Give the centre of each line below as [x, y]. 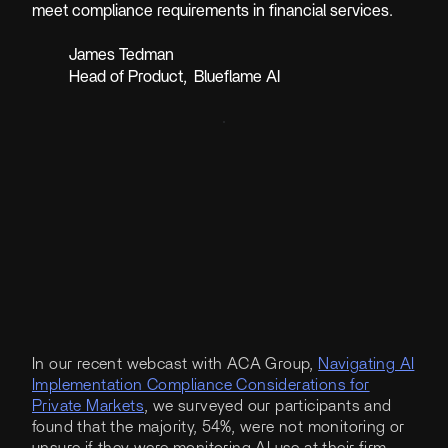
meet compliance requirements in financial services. [212, 11]
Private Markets [88, 405]
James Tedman [122, 54]
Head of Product [126, 76]
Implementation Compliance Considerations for [201, 384]
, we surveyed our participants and [268, 405]
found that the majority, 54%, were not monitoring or [218, 426]
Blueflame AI [236, 76]
